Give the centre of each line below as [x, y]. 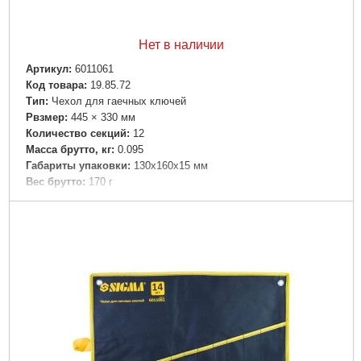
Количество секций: [77, 133]
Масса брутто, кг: [70, 150]
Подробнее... [181, 214]
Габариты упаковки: [78, 166]
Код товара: [56, 85]
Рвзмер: [46, 117]
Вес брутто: [55, 182]
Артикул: [48, 68]
